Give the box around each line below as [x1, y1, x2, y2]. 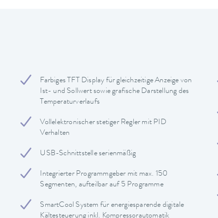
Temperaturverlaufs [40, 98, 100, 106]
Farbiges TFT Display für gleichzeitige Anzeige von [40, 76, 192, 85]
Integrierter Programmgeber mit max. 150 [40, 170, 168, 178]
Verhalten [40, 129, 70, 137]
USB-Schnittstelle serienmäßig [40, 149, 136, 158]
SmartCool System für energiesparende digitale [40, 201, 184, 209]
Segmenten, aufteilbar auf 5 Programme [40, 181, 163, 189]
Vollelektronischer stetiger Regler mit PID [40, 118, 166, 127]
